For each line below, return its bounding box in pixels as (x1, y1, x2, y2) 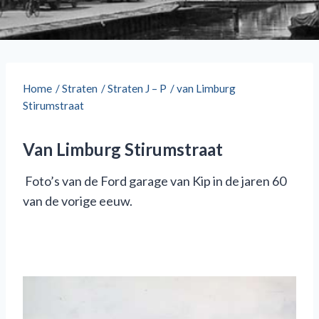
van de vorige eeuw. (23, 192, 132, 209)
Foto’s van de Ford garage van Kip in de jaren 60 (23, 172, 286, 189)
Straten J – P (108, 81, 167, 95)
